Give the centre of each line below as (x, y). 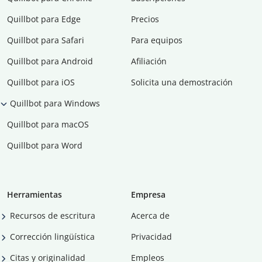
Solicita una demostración (182, 82)
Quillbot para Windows (55, 104)
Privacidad (151, 237)
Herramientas (35, 195)
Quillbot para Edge (44, 19)
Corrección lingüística (52, 237)
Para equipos (157, 40)
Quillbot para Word (45, 146)
